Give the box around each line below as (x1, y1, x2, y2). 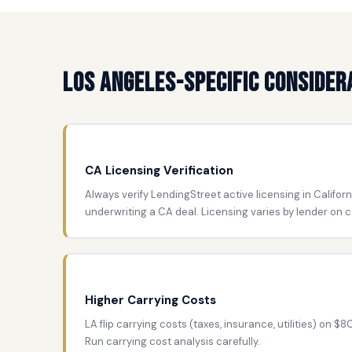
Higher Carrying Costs (85, 291, 216, 308)
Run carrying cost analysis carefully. (85, 334, 260, 348)
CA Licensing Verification (85, 162, 233, 178)
